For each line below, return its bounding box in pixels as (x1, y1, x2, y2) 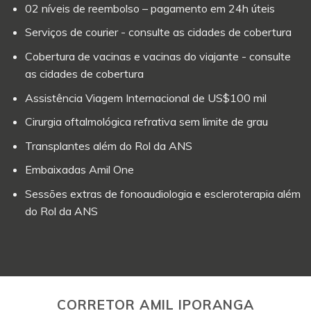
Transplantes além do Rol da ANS (24, 138, 192, 153)
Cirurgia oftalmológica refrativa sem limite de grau (24, 115, 268, 129)
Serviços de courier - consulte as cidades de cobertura (24, 25, 292, 40)
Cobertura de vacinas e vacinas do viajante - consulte (24, 49, 291, 63)
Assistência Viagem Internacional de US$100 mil (24, 90, 267, 105)
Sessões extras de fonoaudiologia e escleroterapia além (24, 186, 301, 201)
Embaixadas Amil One (24, 162, 134, 177)
